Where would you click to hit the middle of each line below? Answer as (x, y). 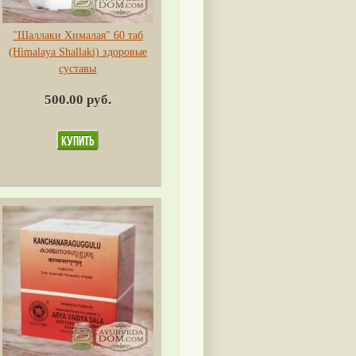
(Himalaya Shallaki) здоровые (77, 52)
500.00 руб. (77, 100)
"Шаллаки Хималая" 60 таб (77, 36)
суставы (78, 69)
